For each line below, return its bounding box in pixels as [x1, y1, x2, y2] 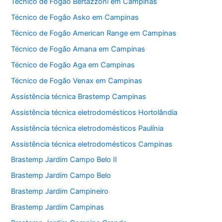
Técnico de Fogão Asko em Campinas [11, 13, 139, 22]
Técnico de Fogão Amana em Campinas [11, 44, 146, 54]
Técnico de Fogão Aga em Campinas [11, 60, 135, 69]
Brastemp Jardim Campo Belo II [11, 155, 117, 165]
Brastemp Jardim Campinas [11, 203, 105, 212]
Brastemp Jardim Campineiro [11, 187, 109, 196]
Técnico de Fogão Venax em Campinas [11, 76, 143, 85]
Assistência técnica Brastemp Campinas [11, 92, 147, 101]
